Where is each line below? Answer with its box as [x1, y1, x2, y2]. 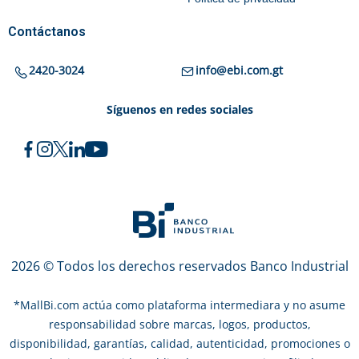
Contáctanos [8, 23, 86, 39]
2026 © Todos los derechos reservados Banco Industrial [10, 256, 349, 275]
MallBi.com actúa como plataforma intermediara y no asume [20, 296, 345, 313]
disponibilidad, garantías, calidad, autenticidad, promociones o [9, 335, 350, 351]
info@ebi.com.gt [196, 63, 283, 79]
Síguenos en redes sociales [106, 101, 253, 117]
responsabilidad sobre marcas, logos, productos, [48, 316, 311, 332]
